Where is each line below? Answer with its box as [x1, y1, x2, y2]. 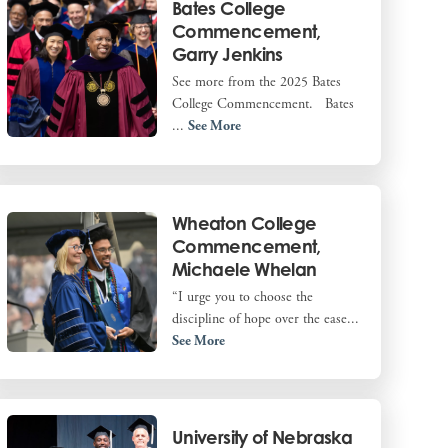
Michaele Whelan [171, 257, 317, 280]
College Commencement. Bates [171, 95, 354, 114]
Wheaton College [171, 211, 317, 234]
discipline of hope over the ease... [171, 309, 359, 328]
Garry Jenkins [171, 43, 283, 66]
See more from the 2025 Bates [171, 73, 341, 92]
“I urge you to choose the [171, 287, 313, 306]
